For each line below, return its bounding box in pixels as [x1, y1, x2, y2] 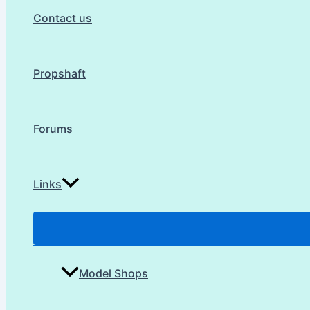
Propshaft [33, 66, 86, 81]
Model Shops [79, 266, 148, 281]
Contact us [33, 11, 92, 26]
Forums [33, 122, 73, 136]
